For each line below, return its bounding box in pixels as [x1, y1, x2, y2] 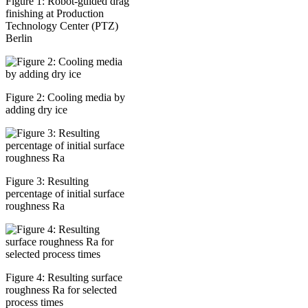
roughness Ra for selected [5, 283, 117, 296]
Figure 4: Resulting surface [5, 271, 122, 283]
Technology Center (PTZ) [5, 19, 118, 32]
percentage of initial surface [5, 187, 124, 199]
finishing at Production [5, 7, 104, 19]
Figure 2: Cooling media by [5, 91, 125, 103]
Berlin [5, 32, 32, 44]
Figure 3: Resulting [5, 175, 89, 187]
